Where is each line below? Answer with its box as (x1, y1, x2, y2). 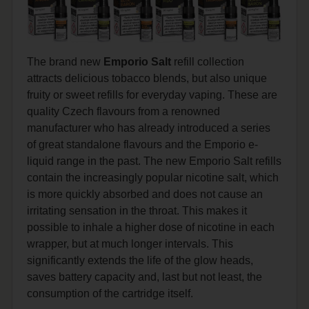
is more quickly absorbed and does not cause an (27, 188, 263, 200)
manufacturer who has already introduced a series (27, 121, 271, 134)
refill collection (171, 55, 245, 68)
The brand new (27, 55, 104, 68)
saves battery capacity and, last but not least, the (27, 270, 263, 283)
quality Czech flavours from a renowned (27, 105, 221, 117)
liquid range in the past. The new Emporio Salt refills (27, 154, 282, 167)
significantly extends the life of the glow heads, (27, 254, 254, 266)
